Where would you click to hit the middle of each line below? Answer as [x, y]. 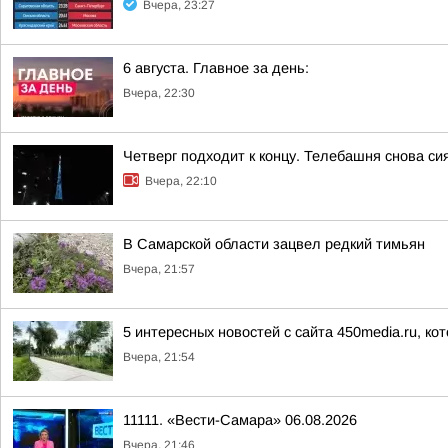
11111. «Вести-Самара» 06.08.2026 [240, 420]
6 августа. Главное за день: [216, 68]
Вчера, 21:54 [159, 357]
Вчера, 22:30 [159, 93]
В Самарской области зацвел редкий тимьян [274, 244]
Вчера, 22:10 [181, 181]
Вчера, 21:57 [159, 269]
